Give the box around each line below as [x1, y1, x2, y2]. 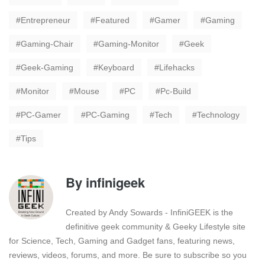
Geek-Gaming [21, 62, 73, 72]
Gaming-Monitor [98, 38, 159, 49]
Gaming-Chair [21, 38, 73, 49]
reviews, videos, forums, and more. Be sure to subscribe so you [9, 250, 247, 260]
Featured [95, 15, 130, 25]
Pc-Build [160, 86, 191, 96]
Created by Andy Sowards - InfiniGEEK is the [66, 207, 233, 217]
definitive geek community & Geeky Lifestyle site [66, 221, 245, 231]
